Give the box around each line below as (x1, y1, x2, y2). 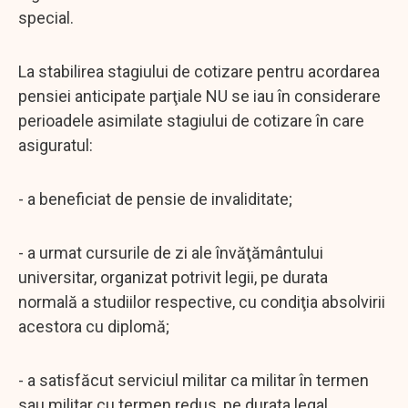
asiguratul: (18, 135, 93, 155)
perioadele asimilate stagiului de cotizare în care (18, 110, 364, 130)
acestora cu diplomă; (18, 316, 169, 336)
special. (18, 7, 74, 27)
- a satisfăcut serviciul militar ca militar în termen (18, 370, 369, 390)
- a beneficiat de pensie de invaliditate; (18, 189, 292, 209)
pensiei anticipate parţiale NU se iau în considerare (18, 86, 381, 106)
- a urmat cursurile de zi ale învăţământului (18, 242, 323, 262)
